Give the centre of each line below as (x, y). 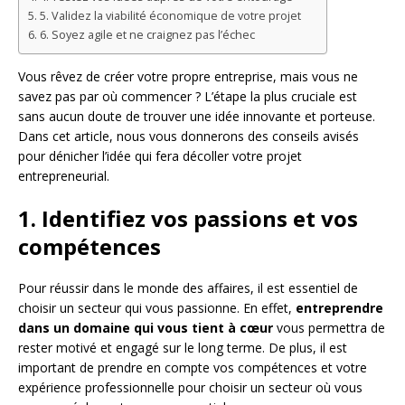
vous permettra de (329, 327)
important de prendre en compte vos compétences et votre (193, 367)
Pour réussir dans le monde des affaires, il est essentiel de (188, 287)
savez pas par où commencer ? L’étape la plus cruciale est (188, 96)
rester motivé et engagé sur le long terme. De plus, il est (183, 347)
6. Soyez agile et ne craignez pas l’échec (147, 34)
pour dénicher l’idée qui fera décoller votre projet (160, 155)
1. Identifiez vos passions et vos (188, 218)
